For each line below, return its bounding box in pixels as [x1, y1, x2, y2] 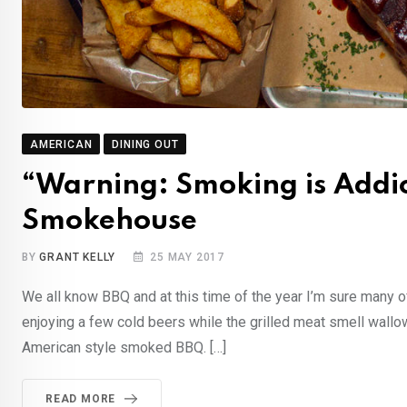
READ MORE [45, 392, 116, 405]
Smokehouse [22, 206, 197, 235]
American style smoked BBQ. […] [22, 338, 226, 356]
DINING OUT [112, 137, 179, 151]
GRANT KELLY [39, 250, 116, 263]
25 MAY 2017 [150, 250, 225, 263]
